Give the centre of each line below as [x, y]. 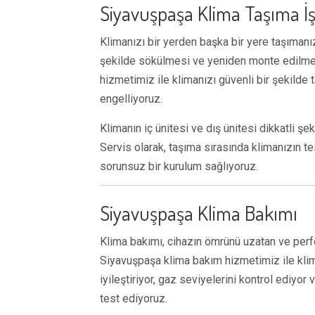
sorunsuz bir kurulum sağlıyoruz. [179, 166]
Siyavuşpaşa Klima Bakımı [199, 213]
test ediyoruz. [134, 298]
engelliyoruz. [131, 99]
